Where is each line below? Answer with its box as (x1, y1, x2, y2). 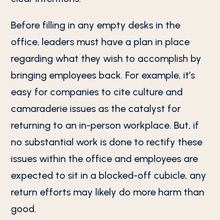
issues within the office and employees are (11, 153, 198, 165)
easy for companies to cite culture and (11, 86, 183, 98)
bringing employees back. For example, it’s (11, 69, 195, 81)
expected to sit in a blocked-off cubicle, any (11, 169, 207, 181)
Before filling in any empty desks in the (11, 19, 181, 31)
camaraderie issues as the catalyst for (11, 103, 181, 114)
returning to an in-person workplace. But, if (11, 119, 199, 131)
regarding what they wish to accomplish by (11, 53, 202, 64)
